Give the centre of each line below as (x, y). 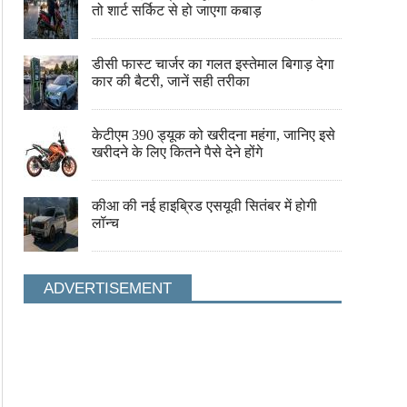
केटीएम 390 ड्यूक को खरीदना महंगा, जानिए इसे (213, 135)
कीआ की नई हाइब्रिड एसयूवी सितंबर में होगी (204, 206)
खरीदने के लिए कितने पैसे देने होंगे (177, 152)
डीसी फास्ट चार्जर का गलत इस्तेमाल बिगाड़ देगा (213, 64)
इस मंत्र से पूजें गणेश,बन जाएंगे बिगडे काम (98, 268)
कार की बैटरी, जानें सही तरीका (171, 81)
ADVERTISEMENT (108, 288)
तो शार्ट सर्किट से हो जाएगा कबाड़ (177, 10)
